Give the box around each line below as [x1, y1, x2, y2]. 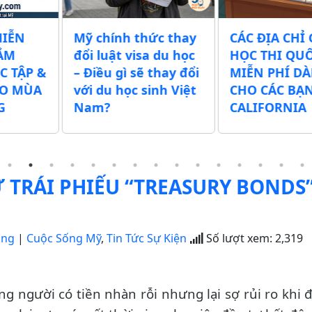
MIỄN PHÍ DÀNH [88, 64, 189, 81]
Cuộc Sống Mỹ [26, 231, 101, 247]
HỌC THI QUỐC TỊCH [88, 47, 214, 64]
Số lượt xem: [203, 231, 272, 247]
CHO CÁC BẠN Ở [88, 81, 187, 99]
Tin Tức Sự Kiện [107, 231, 187, 247]
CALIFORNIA [88, 99, 165, 116]
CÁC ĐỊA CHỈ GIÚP [88, 29, 198, 47]
